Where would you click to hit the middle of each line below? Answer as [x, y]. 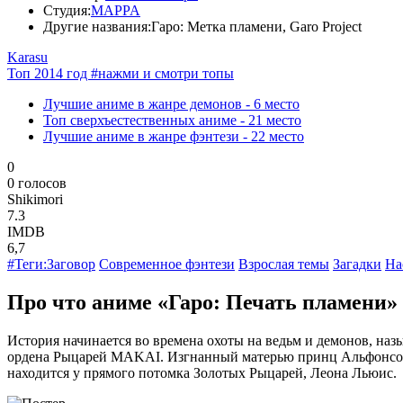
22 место [278, 136]
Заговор [71, 264]
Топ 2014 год [49, 73]
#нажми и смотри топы [162, 73]
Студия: [67, 10]
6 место [277, 103]
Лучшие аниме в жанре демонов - [148, 103]
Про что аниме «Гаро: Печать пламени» [202, 302]
